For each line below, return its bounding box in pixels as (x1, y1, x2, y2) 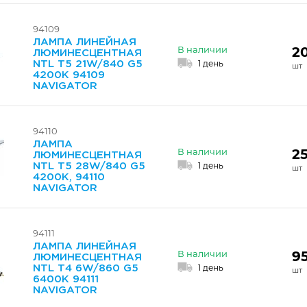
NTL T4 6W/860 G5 (33, 264, 138, 273)
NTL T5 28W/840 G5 (33, 162, 145, 171)
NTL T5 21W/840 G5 (33, 60, 143, 69)
